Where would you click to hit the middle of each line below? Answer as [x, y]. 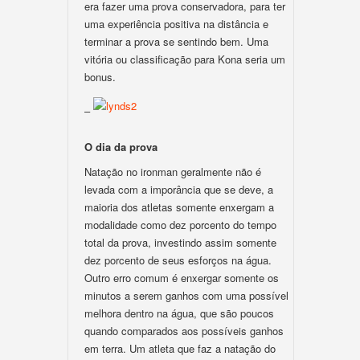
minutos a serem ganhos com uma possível [186, 295]
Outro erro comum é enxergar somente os [182, 278]
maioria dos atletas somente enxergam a [179, 207]
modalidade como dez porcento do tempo [180, 225]
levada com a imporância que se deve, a [179, 189]
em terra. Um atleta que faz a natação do [180, 348]
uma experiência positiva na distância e [176, 24]
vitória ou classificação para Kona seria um [185, 59]
